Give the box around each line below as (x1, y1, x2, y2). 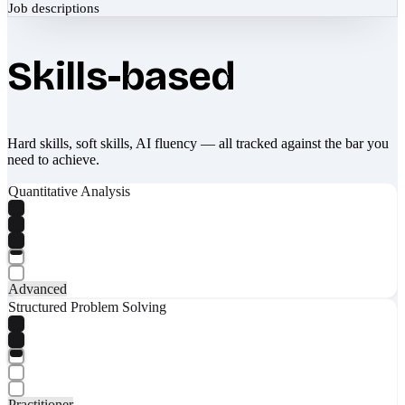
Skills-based (7, 52, 235, 100)
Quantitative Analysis (8, 183, 130, 199)
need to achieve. (7, 151, 99, 167)
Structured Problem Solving (8, 298, 166, 315)
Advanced (8, 280, 67, 297)
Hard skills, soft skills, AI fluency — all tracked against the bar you (7, 135, 389, 151)
